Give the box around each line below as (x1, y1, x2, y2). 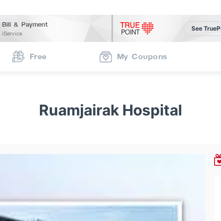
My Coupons (116, 50, 168, 63)
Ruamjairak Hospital (39, 101, 182, 119)
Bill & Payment (2, 18, 48, 30)
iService (2, 29, 23, 38)
